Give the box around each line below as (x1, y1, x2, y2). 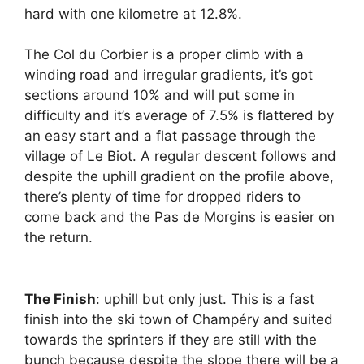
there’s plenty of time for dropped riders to (24, 188, 301, 205)
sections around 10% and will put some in (24, 87, 295, 103)
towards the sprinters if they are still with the (24, 331, 317, 348)
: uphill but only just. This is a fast (96, 291, 314, 307)
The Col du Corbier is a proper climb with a (24, 46, 304, 63)
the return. (24, 229, 93, 245)
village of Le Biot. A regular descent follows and (24, 148, 336, 164)
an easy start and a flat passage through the (24, 128, 316, 144)
